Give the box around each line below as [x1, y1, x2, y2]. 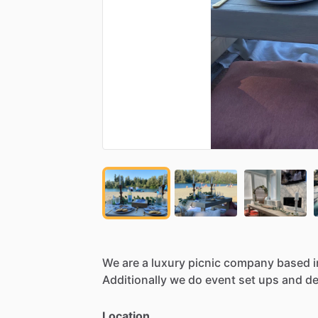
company [224, 255, 274, 270]
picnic [188, 255, 221, 270]
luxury [151, 255, 185, 270]
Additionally [102, 272, 167, 287]
